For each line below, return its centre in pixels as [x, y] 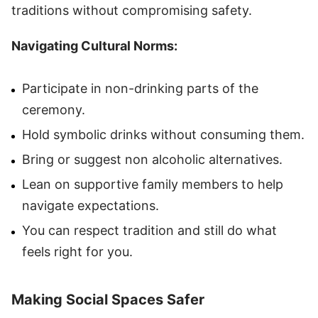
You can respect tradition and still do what [149, 230]
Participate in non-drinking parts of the [140, 88]
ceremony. [54, 109]
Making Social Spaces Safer [108, 299]
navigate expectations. [91, 205]
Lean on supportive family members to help [153, 184]
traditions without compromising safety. [132, 10]
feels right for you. [77, 251]
